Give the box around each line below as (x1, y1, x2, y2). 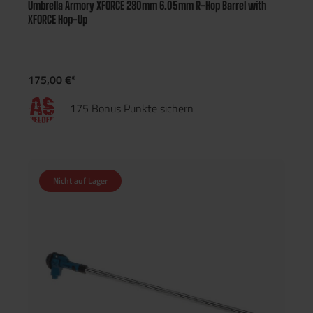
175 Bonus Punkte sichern (70, 100, 194, 117)
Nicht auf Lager (53, 174, 108, 187)
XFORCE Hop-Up (28, 13, 87, 26)
